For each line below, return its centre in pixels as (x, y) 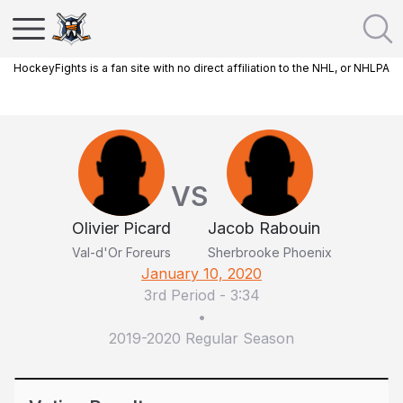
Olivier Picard (121, 228)
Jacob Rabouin (264, 228)
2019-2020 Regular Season (201, 338)
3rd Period (179, 295)
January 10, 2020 (201, 273)
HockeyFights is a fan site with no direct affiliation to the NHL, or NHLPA (201, 68)
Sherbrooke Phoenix (269, 252)
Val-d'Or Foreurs (121, 252)
